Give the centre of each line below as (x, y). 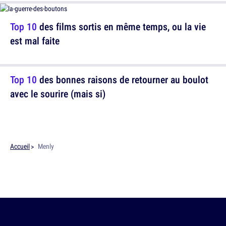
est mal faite (35, 41)
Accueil (20, 146)
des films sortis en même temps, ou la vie (121, 26)
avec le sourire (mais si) (58, 94)
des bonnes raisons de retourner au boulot (123, 79)
